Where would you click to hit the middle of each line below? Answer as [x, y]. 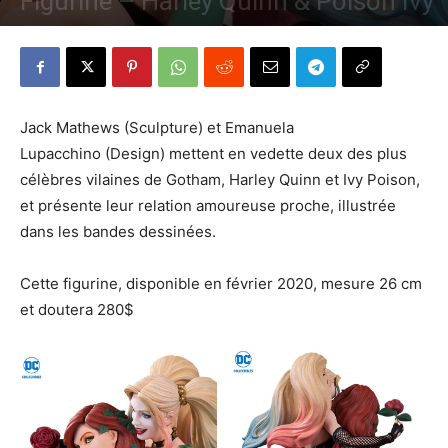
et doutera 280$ [77, 309]
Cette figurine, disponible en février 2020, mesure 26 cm [221, 283]
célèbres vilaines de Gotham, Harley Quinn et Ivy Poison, [220, 179]
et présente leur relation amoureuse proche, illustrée [208, 205]
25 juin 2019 [125, 31]
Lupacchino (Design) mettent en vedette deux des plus [213, 153]
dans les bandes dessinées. [118, 231]
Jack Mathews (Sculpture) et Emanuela [157, 127]
